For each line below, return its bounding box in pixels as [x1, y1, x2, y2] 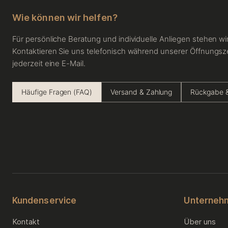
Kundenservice [12, 195, 77, 206]
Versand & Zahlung [110, 88, 173, 96]
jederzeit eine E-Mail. [12, 59, 86, 68]
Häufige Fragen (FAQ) [21, 88, 93, 96]
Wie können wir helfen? [12, 12, 118, 23]
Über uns [184, 217, 216, 226]
